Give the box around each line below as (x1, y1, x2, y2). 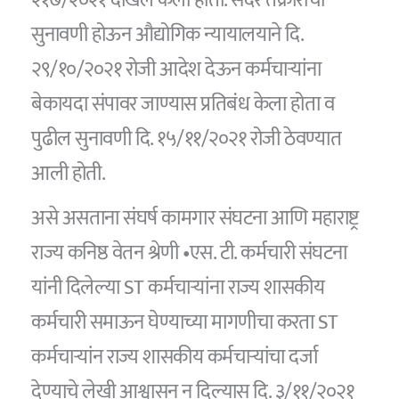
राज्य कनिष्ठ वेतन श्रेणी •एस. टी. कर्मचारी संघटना (31, 236, 347, 271)
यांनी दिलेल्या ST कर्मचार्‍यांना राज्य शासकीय (31, 271, 325, 305)
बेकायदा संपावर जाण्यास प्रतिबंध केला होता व (31, 86, 335, 121)
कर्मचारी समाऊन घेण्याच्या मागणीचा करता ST (31, 305, 338, 340)
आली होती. (31, 156, 106, 191)
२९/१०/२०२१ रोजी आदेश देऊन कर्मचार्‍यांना (31, 52, 322, 86)
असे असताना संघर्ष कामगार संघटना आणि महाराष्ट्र (31, 201, 359, 236)
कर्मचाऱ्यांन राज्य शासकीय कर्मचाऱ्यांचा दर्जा (31, 340, 318, 375)
